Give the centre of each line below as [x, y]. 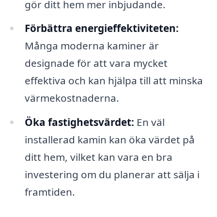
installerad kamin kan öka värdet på [109, 140]
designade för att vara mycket [96, 63]
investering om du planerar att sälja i [112, 175]
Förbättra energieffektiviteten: [101, 28]
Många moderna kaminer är [92, 46]
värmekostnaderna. [72, 98]
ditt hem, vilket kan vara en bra [98, 157]
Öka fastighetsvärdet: [79, 122]
